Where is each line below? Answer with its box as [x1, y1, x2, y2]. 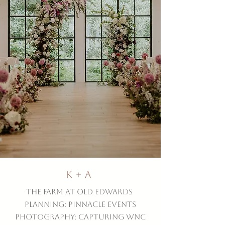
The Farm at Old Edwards [26, 187, 135, 196]
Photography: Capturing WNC [15, 212, 146, 221]
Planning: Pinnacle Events [25, 200, 136, 208]
